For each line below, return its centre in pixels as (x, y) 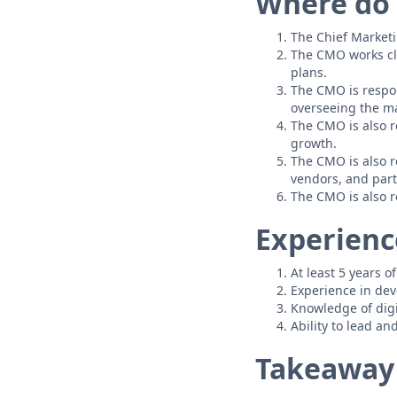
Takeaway (325, 369)
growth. (314, 144)
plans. (309, 73)
